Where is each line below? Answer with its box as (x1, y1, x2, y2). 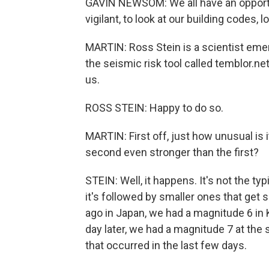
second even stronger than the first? (85, 146, 259, 159)
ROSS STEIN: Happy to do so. (85, 101, 223, 114)
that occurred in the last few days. (85, 239, 247, 252)
